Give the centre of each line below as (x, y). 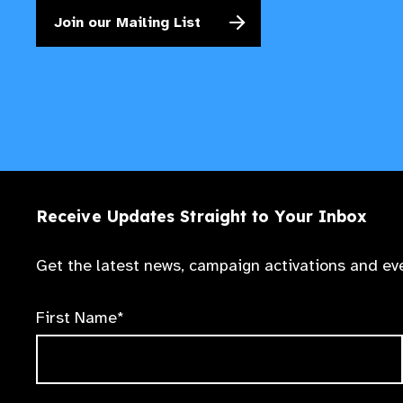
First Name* (80, 317)
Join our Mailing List (127, 22)
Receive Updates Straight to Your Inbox (202, 215)
